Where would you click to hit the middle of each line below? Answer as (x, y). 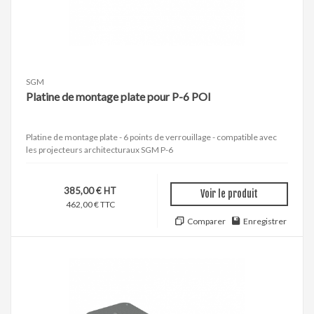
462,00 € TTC (90, 204)
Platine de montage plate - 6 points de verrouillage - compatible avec (151, 137)
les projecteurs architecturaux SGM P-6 (100, 149)
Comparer (206, 221)
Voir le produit (229, 193)
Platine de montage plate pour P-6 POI (118, 96)
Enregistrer (265, 221)
